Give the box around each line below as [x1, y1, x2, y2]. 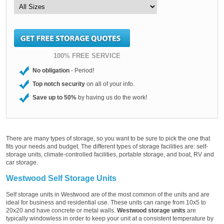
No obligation [32, 66, 69, 74]
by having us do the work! [76, 93, 147, 101]
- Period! [69, 66, 94, 74]
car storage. [6, 158, 38, 166]
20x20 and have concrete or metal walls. [6, 206, 117, 214]
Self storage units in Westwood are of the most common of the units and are [6, 190, 209, 198]
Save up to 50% [32, 93, 76, 101]
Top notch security [32, 80, 85, 87]
